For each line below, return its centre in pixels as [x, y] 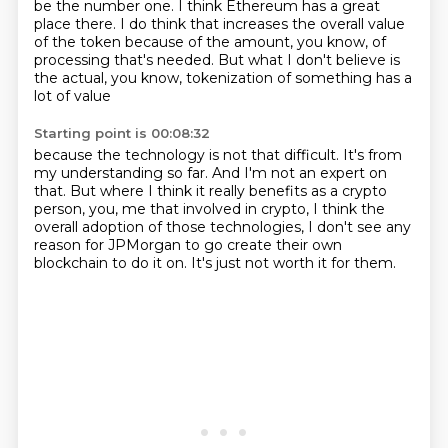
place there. [76, 24]
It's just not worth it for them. [293, 263]
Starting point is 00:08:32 [121, 133]
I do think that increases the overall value [262, 24]
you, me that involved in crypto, [200, 209]
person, [61, 209]
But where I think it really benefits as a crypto [228, 191]
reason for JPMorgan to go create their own [187, 245]
